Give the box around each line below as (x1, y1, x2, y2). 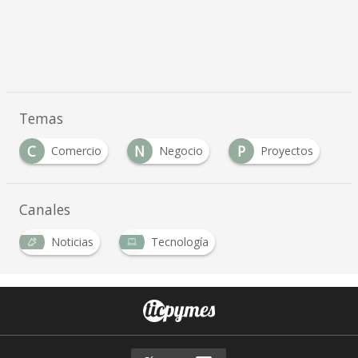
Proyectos (260, 143, 313, 159)
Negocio (158, 143, 203, 159)
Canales (18, 200, 70, 220)
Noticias (50, 234, 93, 250)
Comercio (50, 143, 101, 159)
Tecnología (150, 234, 209, 250)
